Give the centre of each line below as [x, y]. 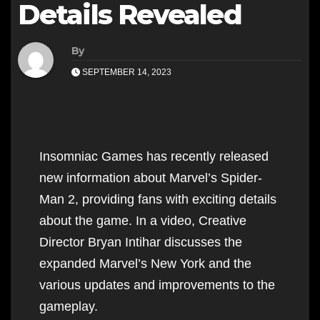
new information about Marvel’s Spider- [151, 177]
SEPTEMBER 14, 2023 [126, 72]
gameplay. [69, 306]
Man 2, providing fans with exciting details [158, 199]
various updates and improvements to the [157, 285]
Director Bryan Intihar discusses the [141, 242]
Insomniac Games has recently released [154, 156]
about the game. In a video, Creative [143, 220]
